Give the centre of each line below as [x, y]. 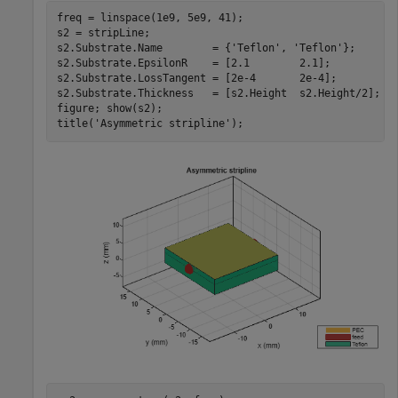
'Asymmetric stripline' [162, 124]
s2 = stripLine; [103, 33]
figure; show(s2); [109, 109]
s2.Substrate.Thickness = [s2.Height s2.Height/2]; [218, 94]
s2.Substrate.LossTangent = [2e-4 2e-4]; [196, 79]
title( [75, 124]
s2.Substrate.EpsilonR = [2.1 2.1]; [193, 64]
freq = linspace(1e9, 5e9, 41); [150, 18]
